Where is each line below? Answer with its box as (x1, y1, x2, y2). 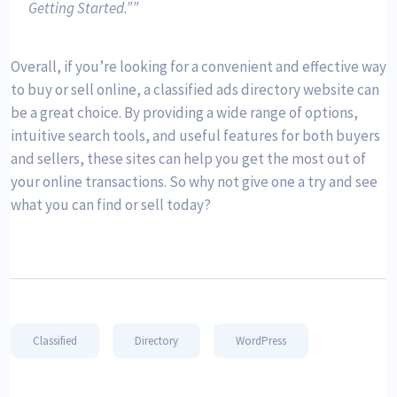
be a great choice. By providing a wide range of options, (11, 102, 358, 122)
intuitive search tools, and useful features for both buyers (11, 125, 380, 145)
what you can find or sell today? (11, 194, 211, 214)
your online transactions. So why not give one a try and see (11, 171, 378, 191)
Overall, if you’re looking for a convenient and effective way (11, 56, 386, 76)
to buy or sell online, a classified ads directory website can (11, 79, 379, 99)
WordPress (236, 332, 286, 348)
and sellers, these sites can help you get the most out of (11, 148, 366, 168)
